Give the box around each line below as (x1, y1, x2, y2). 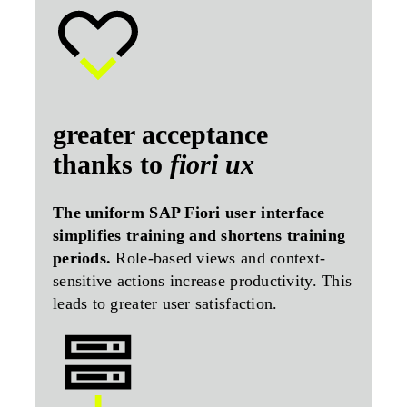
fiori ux (170, 149, 254, 180)
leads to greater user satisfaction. (53, 294, 278, 313)
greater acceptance (53, 119, 268, 150)
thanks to (53, 149, 170, 180)
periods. (53, 249, 112, 268)
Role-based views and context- (111, 249, 326, 268)
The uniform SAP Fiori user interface (53, 203, 325, 223)
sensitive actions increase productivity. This (53, 272, 352, 291)
